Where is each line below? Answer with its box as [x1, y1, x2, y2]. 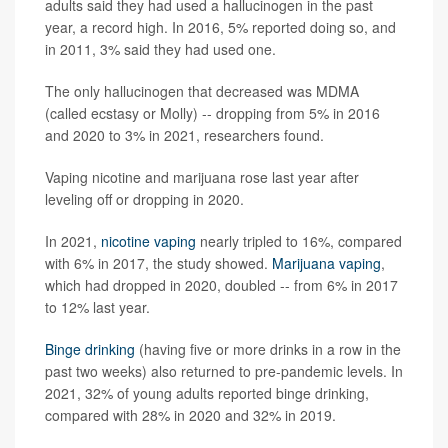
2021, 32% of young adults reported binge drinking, [45, 383, 369, 404]
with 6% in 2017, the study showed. [45, 253, 272, 274]
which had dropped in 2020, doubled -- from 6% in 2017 [45, 275, 398, 296]
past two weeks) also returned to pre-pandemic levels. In [45, 361, 403, 382]
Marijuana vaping [272, 253, 381, 274]
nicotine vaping [101, 231, 196, 252]
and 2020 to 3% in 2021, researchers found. [45, 125, 324, 146]
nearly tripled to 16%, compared [196, 231, 402, 252]
